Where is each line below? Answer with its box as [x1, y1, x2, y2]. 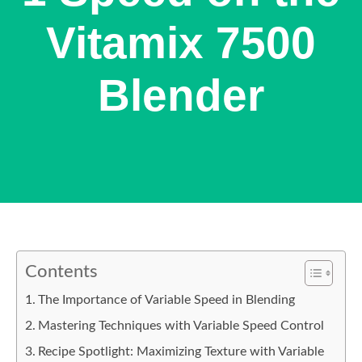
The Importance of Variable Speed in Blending [38, 293, 296, 306]
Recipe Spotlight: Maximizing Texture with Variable [38, 345, 325, 358]
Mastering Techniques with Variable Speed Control [38, 319, 325, 332]
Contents [25, 263, 98, 280]
